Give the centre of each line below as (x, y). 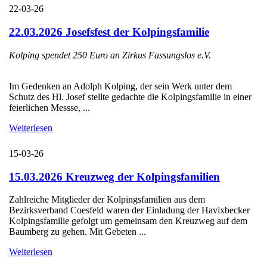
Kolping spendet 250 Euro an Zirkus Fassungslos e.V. (110, 55)
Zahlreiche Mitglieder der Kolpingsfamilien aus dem (107, 200)
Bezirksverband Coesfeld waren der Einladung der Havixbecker (129, 210)
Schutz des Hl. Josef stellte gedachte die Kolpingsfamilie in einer (130, 97)
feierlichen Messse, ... (49, 107)
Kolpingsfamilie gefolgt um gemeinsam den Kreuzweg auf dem (128, 221)
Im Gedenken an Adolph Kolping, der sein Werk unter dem (120, 86)
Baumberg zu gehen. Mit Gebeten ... (77, 232)
